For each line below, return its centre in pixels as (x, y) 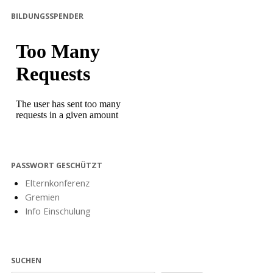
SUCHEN (27, 261)
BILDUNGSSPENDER (48, 16)
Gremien (42, 197)
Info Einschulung (58, 211)
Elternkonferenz (57, 183)
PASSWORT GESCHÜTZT (57, 166)
